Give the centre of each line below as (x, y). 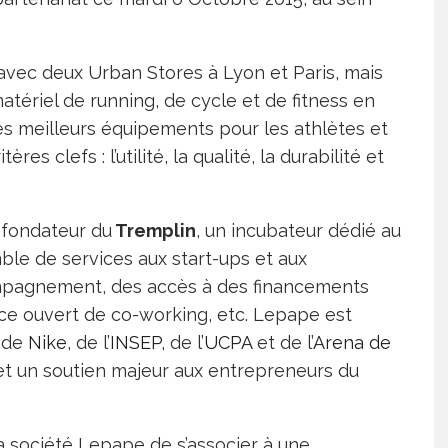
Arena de (352, 342)
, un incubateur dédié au (298, 230)
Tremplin (154, 230)
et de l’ (282, 342)
